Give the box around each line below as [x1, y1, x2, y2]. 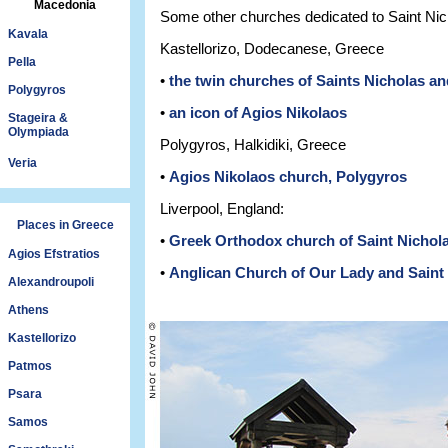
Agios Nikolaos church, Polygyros [169, 169, 407, 185]
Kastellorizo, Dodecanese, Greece [160, 41, 384, 57]
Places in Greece [16, 218, 114, 232]
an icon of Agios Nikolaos [169, 105, 347, 121]
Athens [8, 303, 49, 317]
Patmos [8, 359, 52, 373]
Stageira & [8, 111, 68, 125]
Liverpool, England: [160, 201, 284, 217]
